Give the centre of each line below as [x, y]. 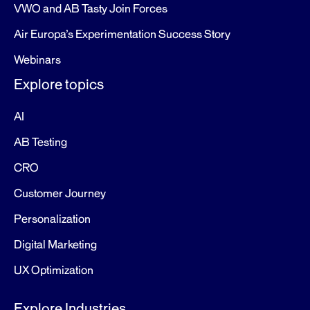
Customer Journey [60, 193]
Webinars [37, 60]
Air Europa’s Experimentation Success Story [122, 34]
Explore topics [59, 84]
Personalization [52, 219]
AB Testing [40, 142]
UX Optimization [54, 270]
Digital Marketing [55, 245]
